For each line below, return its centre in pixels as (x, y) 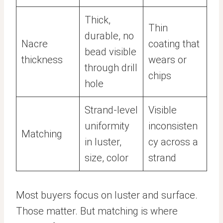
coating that (174, 44)
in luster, (103, 142)
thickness (42, 60)
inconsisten (173, 126)
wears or (167, 60)
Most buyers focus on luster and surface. (107, 195)
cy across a (173, 142)
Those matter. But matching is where (97, 211)
